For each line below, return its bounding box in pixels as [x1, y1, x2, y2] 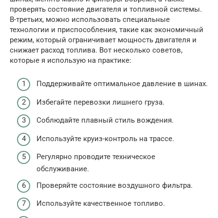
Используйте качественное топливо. [36, 199, 165, 208]
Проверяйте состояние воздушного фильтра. [36, 181, 193, 190]
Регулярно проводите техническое [36, 152, 155, 162]
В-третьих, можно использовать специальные [10, 15, 170, 24]
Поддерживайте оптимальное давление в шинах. [36, 79, 208, 89]
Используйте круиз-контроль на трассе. [36, 134, 174, 143]
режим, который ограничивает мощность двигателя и [10, 35, 197, 44]
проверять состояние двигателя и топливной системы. [10, 4, 202, 14]
